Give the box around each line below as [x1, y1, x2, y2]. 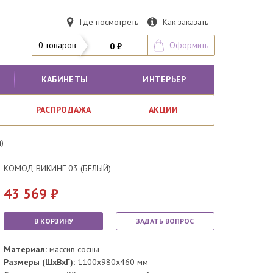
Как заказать [162, 16, 208, 27]
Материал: [4, 244, 48, 255]
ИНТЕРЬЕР [143, 74, 186, 85]
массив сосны [47, 244, 100, 255]
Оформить [169, 40, 208, 51]
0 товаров [38, 40, 77, 51]
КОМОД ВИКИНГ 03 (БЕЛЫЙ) [4, 163, 112, 174]
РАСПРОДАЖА [35, 104, 91, 115]
